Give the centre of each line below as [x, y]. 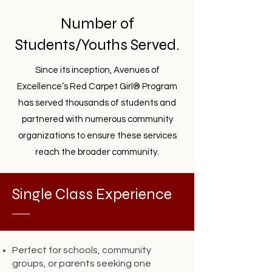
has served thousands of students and [97, 103]
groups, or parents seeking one [82, 263]
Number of [97, 24]
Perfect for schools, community [82, 250]
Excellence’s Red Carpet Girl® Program [97, 87]
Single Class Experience [92, 194]
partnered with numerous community [97, 119]
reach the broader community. [97, 152]
